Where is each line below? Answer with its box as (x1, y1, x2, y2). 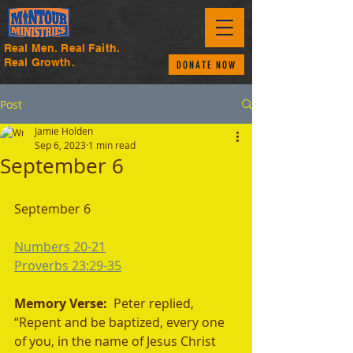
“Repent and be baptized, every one (14, 314, 228, 331)
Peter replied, (113, 295, 197, 312)
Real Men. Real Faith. (4, 42, 120, 54)
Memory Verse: (14, 295, 113, 312)
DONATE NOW (176, 58, 237, 71)
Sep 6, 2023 (35, 139, 86, 151)
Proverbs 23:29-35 (14, 257, 121, 274)
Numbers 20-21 (14, 238, 106, 255)
